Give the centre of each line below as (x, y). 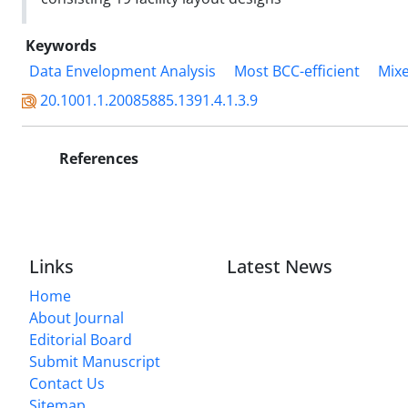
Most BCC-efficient (297, 71)
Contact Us (67, 383)
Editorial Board (81, 339)
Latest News (280, 266)
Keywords (61, 45)
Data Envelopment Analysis (122, 71)
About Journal (76, 317)
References (97, 158)
